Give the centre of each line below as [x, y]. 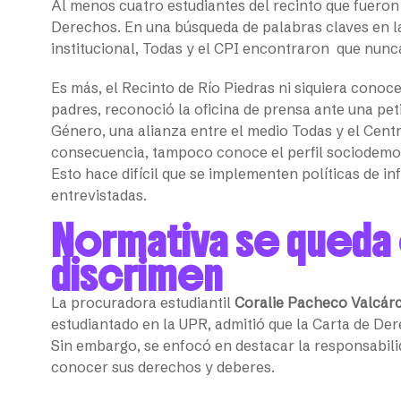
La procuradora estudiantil [143, 302]
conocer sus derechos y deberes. [163, 367]
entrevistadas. [99, 195]
